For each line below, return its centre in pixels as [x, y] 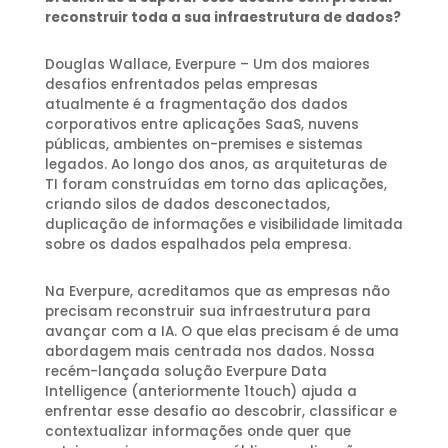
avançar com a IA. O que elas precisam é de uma [221, 332]
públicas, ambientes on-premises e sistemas [203, 145]
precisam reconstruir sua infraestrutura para [207, 312]
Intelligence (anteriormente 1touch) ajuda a [200, 392]
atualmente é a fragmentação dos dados [196, 105]
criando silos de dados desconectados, [187, 205]
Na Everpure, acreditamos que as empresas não [217, 292]
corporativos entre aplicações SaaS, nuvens [201, 125]
